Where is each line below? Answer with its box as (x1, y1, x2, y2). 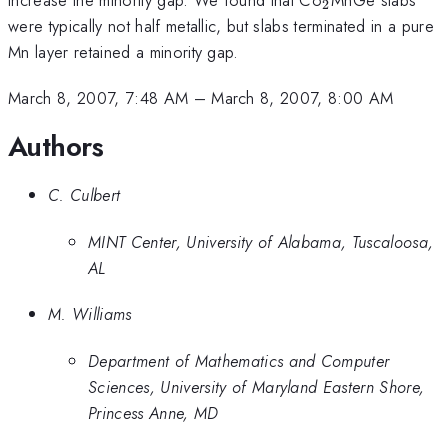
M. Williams (48, 302, 132, 327)
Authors (8, 125, 104, 167)
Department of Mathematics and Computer (88, 348, 390, 373)
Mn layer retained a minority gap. (8, 39, 239, 64)
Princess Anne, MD (88, 400, 219, 425)
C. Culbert (48, 183, 121, 208)
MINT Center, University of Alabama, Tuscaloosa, (88, 229, 434, 254)
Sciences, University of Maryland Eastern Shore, (88, 374, 425, 399)
